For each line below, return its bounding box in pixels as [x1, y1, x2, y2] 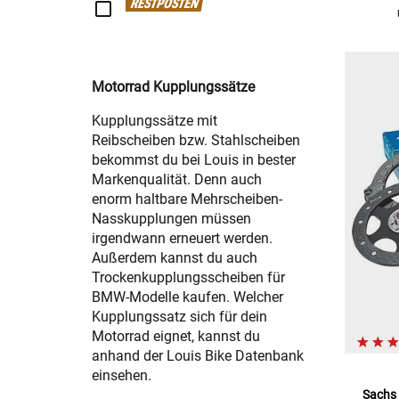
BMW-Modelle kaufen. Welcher [92, 289, 283, 306]
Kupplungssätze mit [92, 112, 217, 130]
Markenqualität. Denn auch [92, 171, 262, 189]
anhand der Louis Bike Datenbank [92, 347, 304, 365]
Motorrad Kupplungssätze [92, 78, 255, 96]
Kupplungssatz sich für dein [92, 308, 267, 326]
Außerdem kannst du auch [92, 249, 257, 267]
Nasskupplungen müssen [92, 210, 251, 228]
